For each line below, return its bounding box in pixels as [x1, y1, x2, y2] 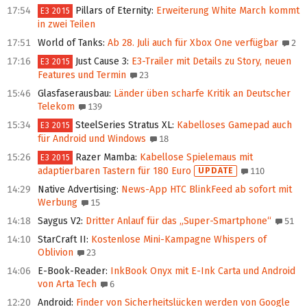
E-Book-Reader [38, 265, 106, 278]
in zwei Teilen [38, 19, 95, 31]
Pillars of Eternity [75, 5, 152, 17]
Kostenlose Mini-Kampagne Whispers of [88, 234, 267, 246]
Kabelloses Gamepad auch [174, 119, 293, 132]
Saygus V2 [38, 215, 81, 228]
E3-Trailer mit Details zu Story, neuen [129, 56, 292, 68]
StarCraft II [38, 234, 86, 246]
